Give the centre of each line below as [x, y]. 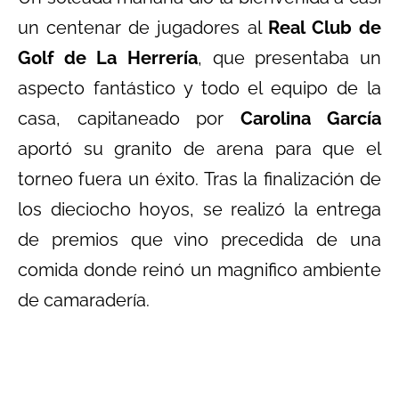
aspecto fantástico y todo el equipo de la [199, 88]
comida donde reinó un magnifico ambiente [199, 269]
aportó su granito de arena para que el [199, 148]
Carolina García [310, 118]
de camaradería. [84, 300]
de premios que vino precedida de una [199, 239]
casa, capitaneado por [129, 118]
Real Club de [325, 27]
